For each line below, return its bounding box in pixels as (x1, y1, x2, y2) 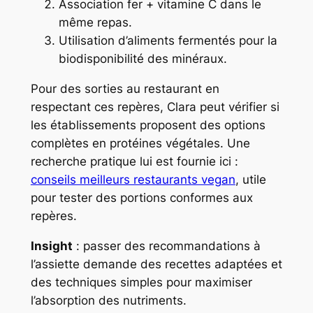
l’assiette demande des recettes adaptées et (30, 256, 282, 271)
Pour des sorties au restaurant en (30, 81, 219, 96)
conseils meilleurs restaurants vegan (30, 172, 235, 187)
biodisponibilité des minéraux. (58, 52, 227, 66)
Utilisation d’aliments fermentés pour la (58, 34, 277, 48)
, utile (235, 172, 266, 187)
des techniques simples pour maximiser (30, 275, 252, 289)
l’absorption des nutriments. (30, 293, 187, 307)
